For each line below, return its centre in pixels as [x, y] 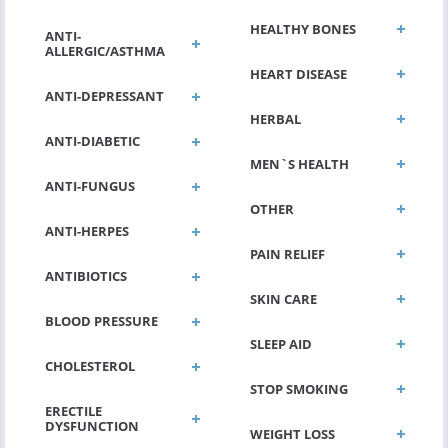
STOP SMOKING [299, 388]
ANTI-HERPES [87, 231]
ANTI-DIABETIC [92, 141]
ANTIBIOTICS [86, 276]
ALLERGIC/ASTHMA [105, 51]
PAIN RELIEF [287, 253]
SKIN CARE [283, 298]
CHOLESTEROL [90, 366]
